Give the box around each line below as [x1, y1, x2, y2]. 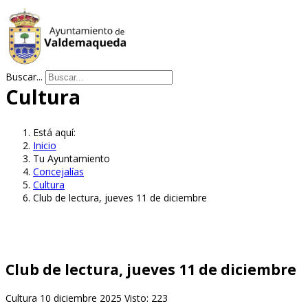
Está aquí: [33, 125, 81, 139]
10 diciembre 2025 [40, 291, 124, 305]
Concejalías [33, 164, 84, 178]
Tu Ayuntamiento [33, 151, 110, 165]
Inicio [33, 138, 56, 152]
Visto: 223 [124, 291, 168, 305]
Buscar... [5, 70, 43, 83]
